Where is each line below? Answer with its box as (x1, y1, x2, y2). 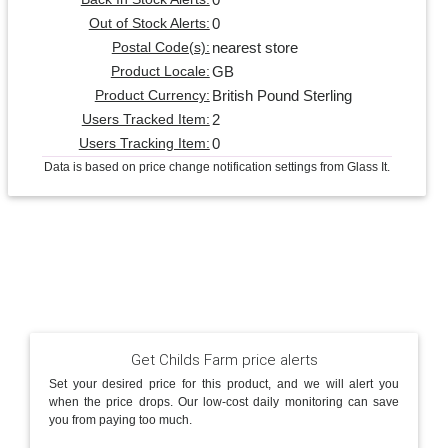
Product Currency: (94, 87, 210, 103)
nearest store (211, 38, 298, 56)
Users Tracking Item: (78, 135, 210, 151)
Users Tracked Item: (81, 111, 210, 127)
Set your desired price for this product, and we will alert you (48, 377, 400, 392)
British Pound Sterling (211, 86, 352, 104)
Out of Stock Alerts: (88, 15, 210, 31)
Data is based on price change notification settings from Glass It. (43, 159, 390, 174)
